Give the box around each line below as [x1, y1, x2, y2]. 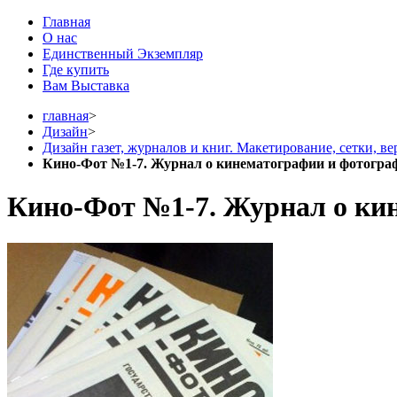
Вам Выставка [43, 78, 129, 93]
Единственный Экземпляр [43, 46, 203, 61]
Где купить [43, 62, 109, 77]
